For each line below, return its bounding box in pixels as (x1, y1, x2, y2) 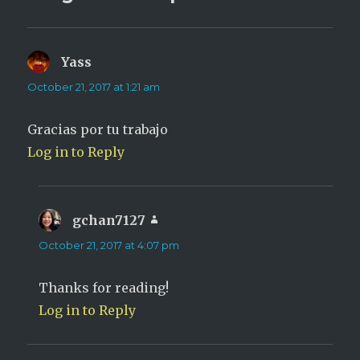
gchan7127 (72, 212, 146, 229)
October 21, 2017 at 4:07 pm (39, 239, 180, 252)
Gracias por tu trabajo (27, 121, 169, 138)
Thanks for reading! (39, 280, 170, 297)
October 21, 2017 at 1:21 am (27, 80, 161, 94)
